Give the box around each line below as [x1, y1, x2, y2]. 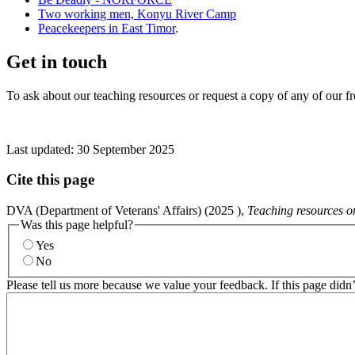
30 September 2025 [77, 142, 174, 156]
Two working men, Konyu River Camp [38, 6, 236, 21]
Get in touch [6, 51, 107, 72]
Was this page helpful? [21, 218, 133, 231]
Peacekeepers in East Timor [38, 21, 175, 35]
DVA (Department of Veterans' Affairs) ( [6, 204, 208, 217]
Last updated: [6, 142, 77, 156]
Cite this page [6, 171, 94, 189]
